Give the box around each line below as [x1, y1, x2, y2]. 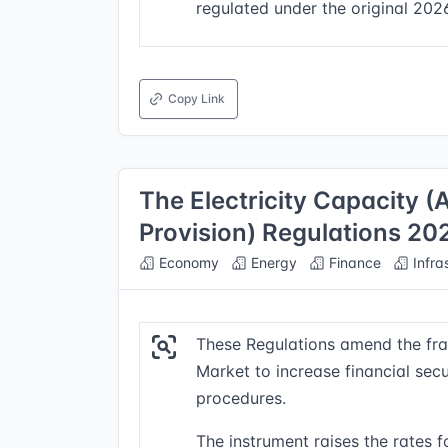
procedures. [196, 388, 286, 408]
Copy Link [168, 91, 225, 106]
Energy [247, 254, 297, 271]
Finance [325, 254, 381, 271]
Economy [155, 254, 219, 271]
